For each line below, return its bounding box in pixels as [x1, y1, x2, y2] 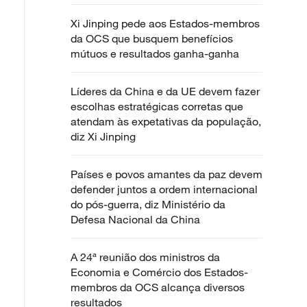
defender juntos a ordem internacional [71, 182, 258, 196]
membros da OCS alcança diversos [71, 280, 245, 294]
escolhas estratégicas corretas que [71, 99, 243, 113]
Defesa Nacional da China [71, 212, 200, 226]
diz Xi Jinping [71, 129, 136, 143]
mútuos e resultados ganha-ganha [71, 46, 239, 60]
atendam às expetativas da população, [71, 114, 261, 128]
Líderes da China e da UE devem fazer [71, 84, 260, 98]
